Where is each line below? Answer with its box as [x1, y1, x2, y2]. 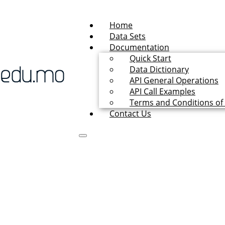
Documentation [109, 42, 169, 53]
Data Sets [109, 31, 146, 42]
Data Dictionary [130, 64, 189, 75]
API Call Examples [130, 86, 195, 97]
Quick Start [130, 53, 171, 64]
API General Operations [130, 75, 218, 86]
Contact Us [109, 108, 151, 119]
